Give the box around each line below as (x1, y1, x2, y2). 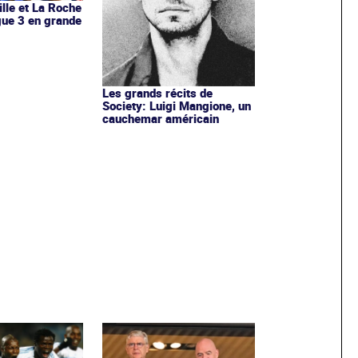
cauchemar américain (101, 109, 219, 126)
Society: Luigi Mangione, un (101, 97, 251, 113)
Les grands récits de (101, 84, 213, 101)
